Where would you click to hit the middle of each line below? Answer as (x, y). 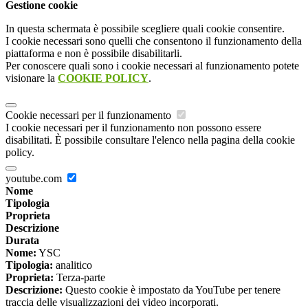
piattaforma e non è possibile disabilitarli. (94, 54)
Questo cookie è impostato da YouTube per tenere (172, 290)
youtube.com (35, 179)
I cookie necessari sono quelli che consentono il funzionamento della (154, 41)
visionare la (32, 78)
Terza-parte (79, 278)
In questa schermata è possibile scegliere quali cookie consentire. (145, 29)
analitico (73, 265)
